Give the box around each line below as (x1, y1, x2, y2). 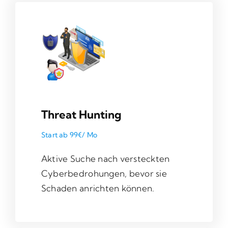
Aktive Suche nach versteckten (41, 153, 170, 164)
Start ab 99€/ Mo (41, 130, 98, 139)
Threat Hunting (41, 107, 122, 122)
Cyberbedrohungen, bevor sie (41, 167, 167, 179)
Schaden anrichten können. (41, 182, 155, 193)
